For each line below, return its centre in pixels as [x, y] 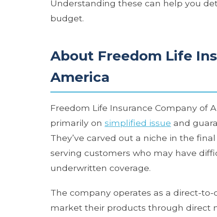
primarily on [77, 123]
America [80, 77]
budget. [67, 18]
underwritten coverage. [101, 168]
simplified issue [138, 123]
